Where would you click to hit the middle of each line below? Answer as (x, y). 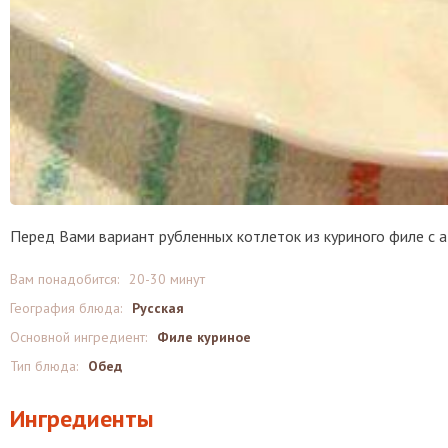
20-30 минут (167, 279)
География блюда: (66, 308)
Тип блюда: (44, 366)
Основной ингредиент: (78, 337)
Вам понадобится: (64, 279)
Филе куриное (204, 337)
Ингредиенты (82, 418)
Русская (158, 308)
